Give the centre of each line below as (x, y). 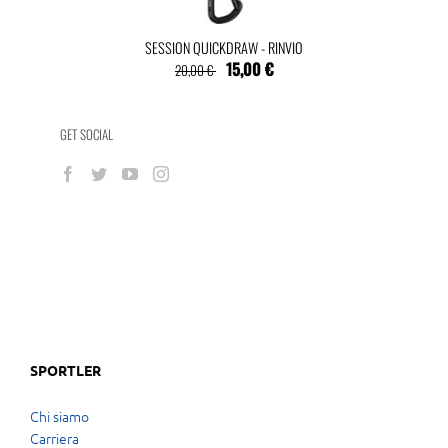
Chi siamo (59, 415)
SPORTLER (65, 369)
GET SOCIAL (86, 133)
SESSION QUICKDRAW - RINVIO (224, 47)
